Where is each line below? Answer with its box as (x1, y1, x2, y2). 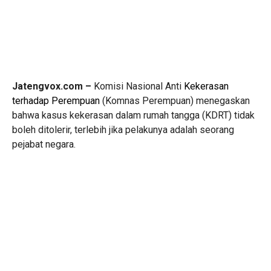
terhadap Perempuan (12, 94, 100, 106)
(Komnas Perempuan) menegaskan (100, 94, 250, 106)
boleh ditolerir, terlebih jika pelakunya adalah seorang (12, 123, 234, 135)
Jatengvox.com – (12, 80, 91, 92)
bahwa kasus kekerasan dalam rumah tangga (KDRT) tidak (12, 109, 255, 121)
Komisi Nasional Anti (91, 80, 184, 92)
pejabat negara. (12, 138, 76, 150)
